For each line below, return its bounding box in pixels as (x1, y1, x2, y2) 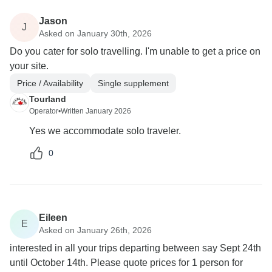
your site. (10, 61, 49, 72)
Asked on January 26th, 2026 (39, 225, 152, 235)
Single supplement (98, 78, 169, 88)
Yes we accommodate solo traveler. (29, 126, 181, 137)
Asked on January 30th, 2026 (39, 28, 152, 38)
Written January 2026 (61, 107, 131, 116)
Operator (29, 107, 58, 116)
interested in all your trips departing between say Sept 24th (10, 243, 261, 254)
